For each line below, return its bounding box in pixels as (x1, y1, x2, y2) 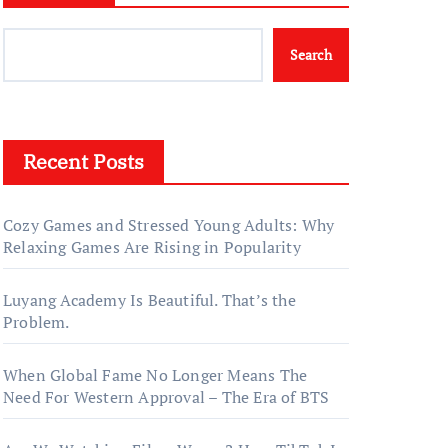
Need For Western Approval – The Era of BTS (3, 386, 330, 408)
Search (290, 45, 332, 64)
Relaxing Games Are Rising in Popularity (3, 236, 301, 258)
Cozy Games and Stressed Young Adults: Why (3, 214, 335, 236)
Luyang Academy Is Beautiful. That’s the (3, 289, 296, 311)
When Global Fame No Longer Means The (3, 364, 308, 386)
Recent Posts (23, 148, 144, 175)
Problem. (3, 311, 70, 333)
